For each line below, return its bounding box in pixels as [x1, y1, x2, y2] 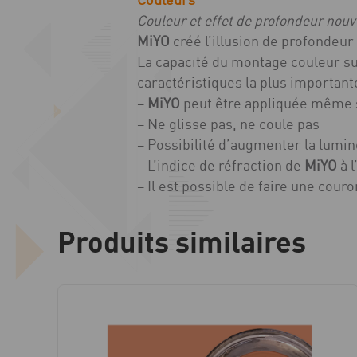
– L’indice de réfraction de [137, 156, 304, 174]
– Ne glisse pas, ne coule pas [137, 115, 320, 132]
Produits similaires [57, 222, 306, 260]
